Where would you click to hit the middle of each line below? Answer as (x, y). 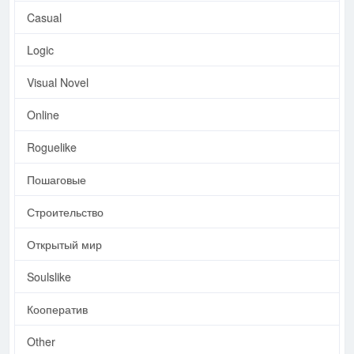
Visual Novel (58, 82)
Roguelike (52, 147)
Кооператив (57, 309)
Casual (44, 17)
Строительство (65, 211)
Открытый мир (64, 244)
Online (43, 114)
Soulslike (49, 276)
